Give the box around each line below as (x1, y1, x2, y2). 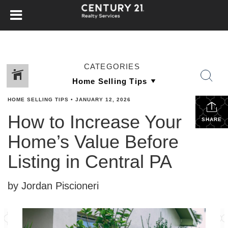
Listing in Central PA (8, 151, 172, 172)
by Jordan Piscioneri (8, 180, 99, 191)
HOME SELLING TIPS (8, 97, 69, 102)
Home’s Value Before (8, 131, 179, 152)
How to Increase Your (8, 111, 182, 132)
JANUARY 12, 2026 (75, 97, 131, 102)
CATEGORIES (83, 62, 140, 71)
